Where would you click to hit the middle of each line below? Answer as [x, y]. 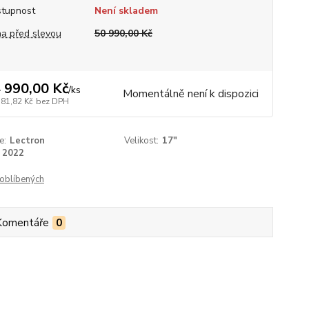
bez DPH [52, 101]
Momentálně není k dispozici [190, 94]
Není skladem [126, 11]
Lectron [27, 141]
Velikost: [142, 141]
